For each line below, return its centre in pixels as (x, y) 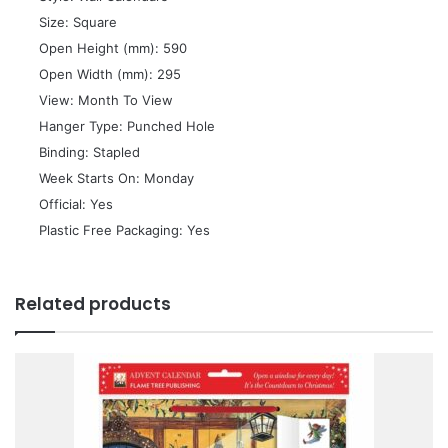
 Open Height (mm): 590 (111, 48)
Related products (93, 304)
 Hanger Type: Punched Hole (125, 126)
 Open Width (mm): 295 (108, 74)
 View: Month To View (104, 100)
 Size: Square (76, 22)
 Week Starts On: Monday (114, 178)
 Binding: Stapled (87, 152)
